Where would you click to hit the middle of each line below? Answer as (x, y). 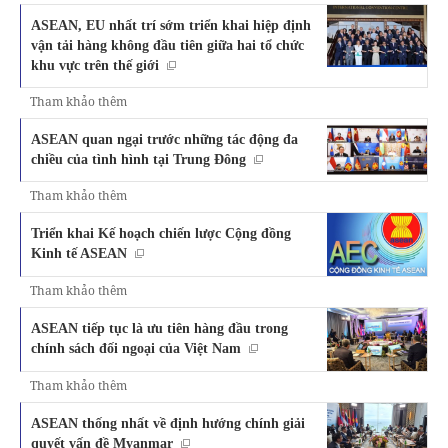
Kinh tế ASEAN (79, 253)
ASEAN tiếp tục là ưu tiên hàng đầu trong (159, 328)
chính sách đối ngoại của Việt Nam (136, 348)
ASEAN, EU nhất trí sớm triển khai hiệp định (171, 24)
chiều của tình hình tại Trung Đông (138, 158)
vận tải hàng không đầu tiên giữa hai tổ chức (167, 44)
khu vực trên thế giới (95, 64)
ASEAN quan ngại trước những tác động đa (164, 138)
